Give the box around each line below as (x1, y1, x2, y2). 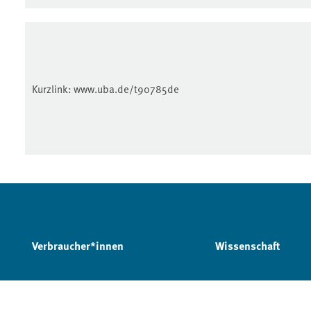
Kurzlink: (32, 81, 74, 96)
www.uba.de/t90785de (74, 81, 179, 96)
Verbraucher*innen (32, 237, 124, 253)
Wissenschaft (215, 237, 280, 253)
